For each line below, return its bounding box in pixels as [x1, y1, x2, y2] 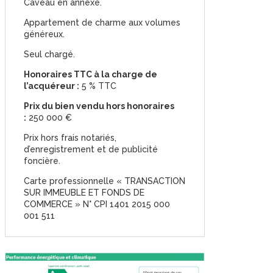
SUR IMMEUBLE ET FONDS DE [23, 187, 144, 197]
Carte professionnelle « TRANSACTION [23, 175, 185, 186]
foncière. [23, 155, 60, 166]
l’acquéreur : [23, 80, 79, 91]
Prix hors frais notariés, [23, 132, 116, 143]
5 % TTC [81, 80, 116, 91]
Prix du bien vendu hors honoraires [23, 101, 174, 111]
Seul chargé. [23, 49, 75, 59]
